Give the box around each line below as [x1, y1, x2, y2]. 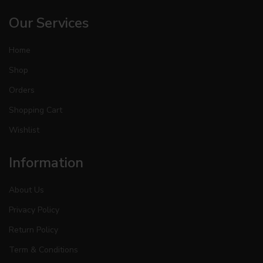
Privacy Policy [9, 204, 59, 216]
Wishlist [9, 124, 39, 136]
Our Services [9, 14, 89, 33]
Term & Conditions [9, 244, 78, 256]
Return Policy [9, 224, 58, 236]
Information [9, 153, 83, 173]
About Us [9, 184, 44, 196]
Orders [9, 85, 35, 96]
